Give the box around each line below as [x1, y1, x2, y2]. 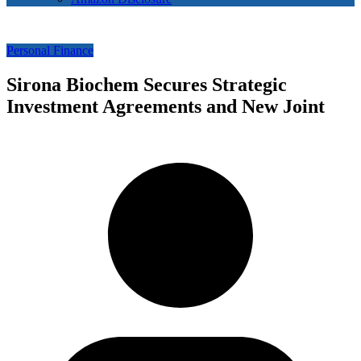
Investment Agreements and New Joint [6, 96, 325, 118]
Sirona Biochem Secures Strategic [6, 74, 287, 96]
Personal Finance [6, 44, 93, 58]
